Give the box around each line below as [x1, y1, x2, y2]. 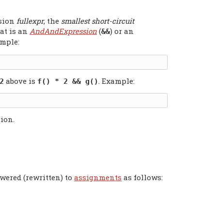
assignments [74, 172, 122, 182]
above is [4, 76, 37, 86]
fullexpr [16, 16, 44, 26]
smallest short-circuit [61, 16, 134, 26]
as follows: [122, 172, 163, 182]
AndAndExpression [30, 26, 97, 36]
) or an [110, 26, 134, 36]
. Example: [98, 76, 135, 86]
